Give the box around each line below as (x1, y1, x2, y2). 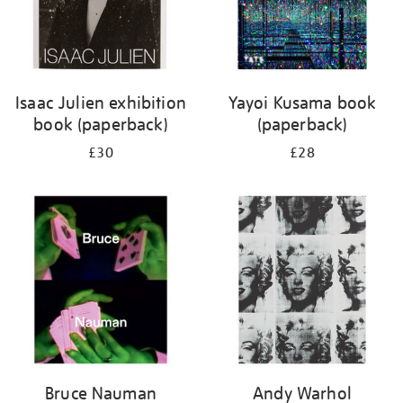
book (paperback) (33, 113, 168, 135)
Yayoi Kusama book (228, 92, 377, 113)
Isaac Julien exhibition (15, 92, 186, 113)
